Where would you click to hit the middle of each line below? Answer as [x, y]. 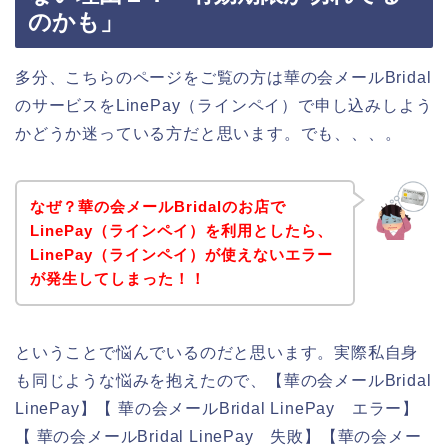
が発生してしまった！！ [117, 278]
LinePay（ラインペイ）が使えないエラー [181, 254]
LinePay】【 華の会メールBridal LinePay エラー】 [217, 408]
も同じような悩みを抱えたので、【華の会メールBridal [223, 380]
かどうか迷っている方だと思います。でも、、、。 [208, 134]
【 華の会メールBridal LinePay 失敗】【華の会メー [218, 436]
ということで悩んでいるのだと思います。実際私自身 [217, 352]
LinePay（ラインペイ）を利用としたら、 [181, 230]
